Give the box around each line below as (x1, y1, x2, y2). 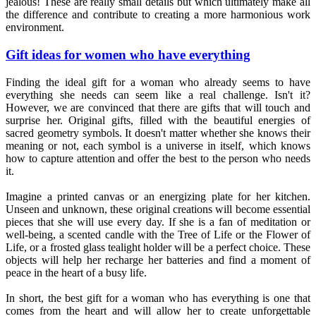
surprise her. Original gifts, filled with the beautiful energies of (6, 114, 310, 126)
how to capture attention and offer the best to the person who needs (6, 152, 310, 164)
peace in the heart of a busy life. (6, 266, 147, 279)
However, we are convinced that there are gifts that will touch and (6, 101, 310, 114)
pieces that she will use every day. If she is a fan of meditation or (6, 215, 310, 228)
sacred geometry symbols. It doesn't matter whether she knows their (6, 126, 310, 139)
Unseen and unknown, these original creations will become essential (6, 202, 310, 215)
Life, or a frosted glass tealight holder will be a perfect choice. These (6, 241, 310, 253)
